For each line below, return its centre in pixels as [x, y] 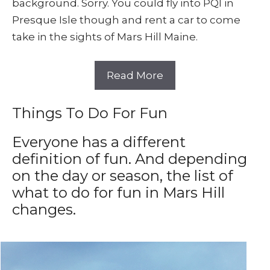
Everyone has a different [99, 142]
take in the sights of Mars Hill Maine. [105, 37]
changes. [44, 210]
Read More [135, 75]
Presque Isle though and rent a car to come [126, 20]
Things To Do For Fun [90, 113]
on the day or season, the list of [123, 176]
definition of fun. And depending [130, 159]
